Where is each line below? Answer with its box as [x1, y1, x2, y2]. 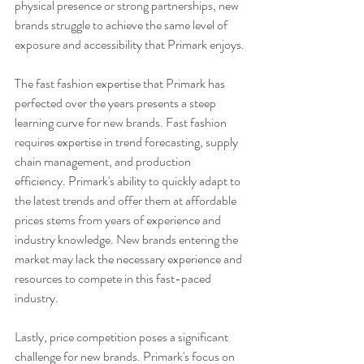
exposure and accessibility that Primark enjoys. [15, 34, 245, 54]
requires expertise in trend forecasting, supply [15, 132, 240, 151]
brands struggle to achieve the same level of [15, 15, 230, 34]
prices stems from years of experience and [15, 210, 223, 229]
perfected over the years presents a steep [15, 93, 219, 112]
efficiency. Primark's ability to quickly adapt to [15, 171, 243, 190]
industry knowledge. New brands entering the [15, 229, 240, 249]
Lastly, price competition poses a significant [15, 327, 231, 346]
